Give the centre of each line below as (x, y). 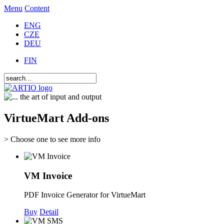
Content (37, 8)
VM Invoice (48, 175)
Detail (49, 212)
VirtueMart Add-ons (56, 118)
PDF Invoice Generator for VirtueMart (85, 195)
